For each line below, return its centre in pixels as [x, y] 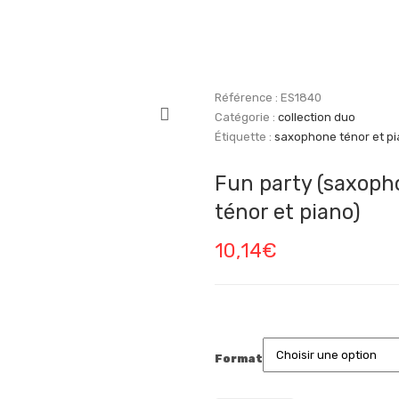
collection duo [316, 117]
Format [238, 358]
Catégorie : [246, 117]
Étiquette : [244, 137]
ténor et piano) [287, 212]
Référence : [247, 98]
